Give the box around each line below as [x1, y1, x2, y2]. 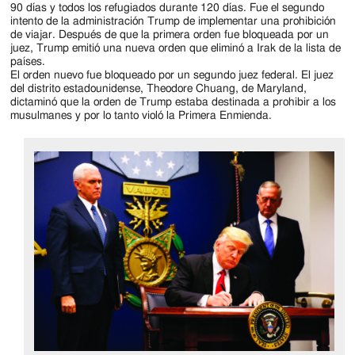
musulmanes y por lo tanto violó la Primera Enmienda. [10, 110, 273, 122]
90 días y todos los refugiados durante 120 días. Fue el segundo [10, 2, 325, 14]
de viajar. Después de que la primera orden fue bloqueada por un [10, 29, 330, 41]
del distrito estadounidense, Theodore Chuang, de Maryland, [10, 83, 307, 95]
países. [10, 56, 46, 68]
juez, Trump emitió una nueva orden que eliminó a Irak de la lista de [10, 43, 342, 55]
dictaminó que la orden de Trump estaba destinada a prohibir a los [10, 97, 337, 109]
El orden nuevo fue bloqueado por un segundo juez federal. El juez [10, 70, 334, 82]
